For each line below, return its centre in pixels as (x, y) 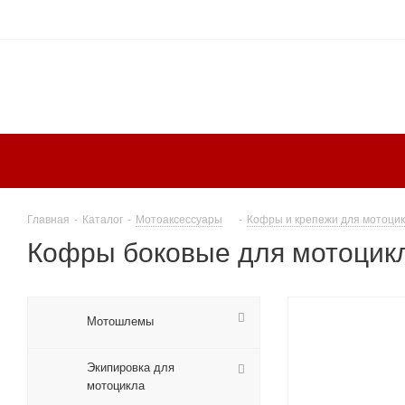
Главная (48, 220)
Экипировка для (131, 368)
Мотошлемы (120, 322)
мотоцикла (116, 386)
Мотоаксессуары (179, 220)
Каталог (103, 220)
